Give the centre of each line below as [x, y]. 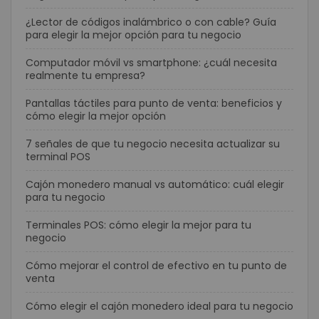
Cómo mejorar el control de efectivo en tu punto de [156, 266]
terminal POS [58, 157]
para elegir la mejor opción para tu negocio [134, 35]
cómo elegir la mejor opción [96, 116]
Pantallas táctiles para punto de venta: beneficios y [154, 103]
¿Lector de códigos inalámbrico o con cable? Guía [151, 22]
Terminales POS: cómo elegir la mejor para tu [138, 225]
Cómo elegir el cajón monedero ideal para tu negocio [159, 306]
